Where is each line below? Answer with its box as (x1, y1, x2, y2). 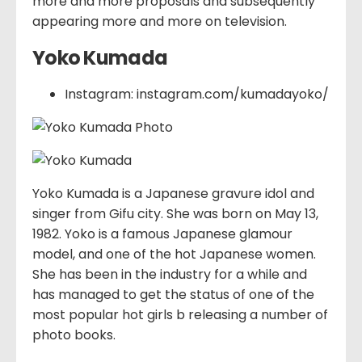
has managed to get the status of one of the (32, 284, 314, 304)
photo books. (32, 325, 116, 344)
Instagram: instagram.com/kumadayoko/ (65, 84, 329, 103)
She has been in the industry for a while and (32, 264, 307, 284)
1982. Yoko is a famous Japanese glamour (32, 224, 293, 243)
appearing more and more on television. (32, 12, 287, 32)
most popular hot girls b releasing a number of (32, 305, 328, 324)
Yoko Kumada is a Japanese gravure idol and (32, 183, 314, 203)
